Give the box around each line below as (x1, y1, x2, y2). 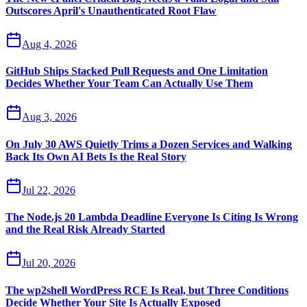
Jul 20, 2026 (22, 257, 75, 269)
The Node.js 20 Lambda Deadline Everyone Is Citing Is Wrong (5, 211, 298, 223)
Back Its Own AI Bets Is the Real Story (5, 150, 186, 162)
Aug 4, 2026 (22, 38, 77, 50)
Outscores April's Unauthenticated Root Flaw (5, 4, 217, 16)
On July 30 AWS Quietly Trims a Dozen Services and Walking (5, 138, 292, 150)
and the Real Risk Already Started (5, 223, 165, 236)
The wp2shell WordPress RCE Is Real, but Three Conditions (5, 284, 288, 296)
